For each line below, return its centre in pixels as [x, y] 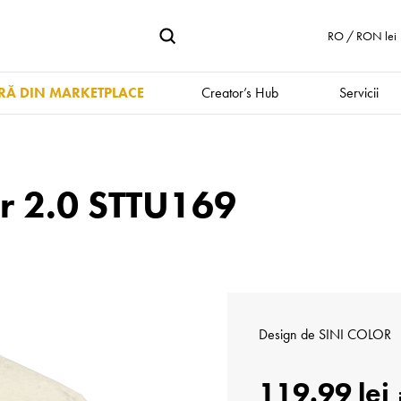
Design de [289, 334]
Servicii [358, 93]
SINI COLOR [355, 334]
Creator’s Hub [239, 93]
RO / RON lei [362, 36]
